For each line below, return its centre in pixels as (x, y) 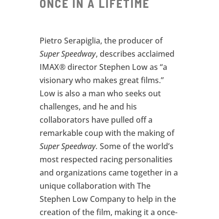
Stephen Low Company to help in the (108, 199)
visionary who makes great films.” (101, 80)
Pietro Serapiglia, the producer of (101, 40)
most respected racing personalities (106, 159)
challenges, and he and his (88, 106)
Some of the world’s (135, 146)
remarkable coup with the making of (107, 133)
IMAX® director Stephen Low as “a (103, 67)
